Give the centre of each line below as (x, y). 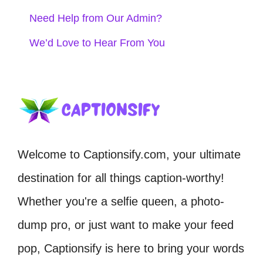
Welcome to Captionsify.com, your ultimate (129, 154)
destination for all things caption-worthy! (121, 178)
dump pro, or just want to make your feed (126, 225)
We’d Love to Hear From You (97, 43)
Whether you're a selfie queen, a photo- (121, 201)
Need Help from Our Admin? (96, 18)
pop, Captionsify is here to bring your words (131, 248)
